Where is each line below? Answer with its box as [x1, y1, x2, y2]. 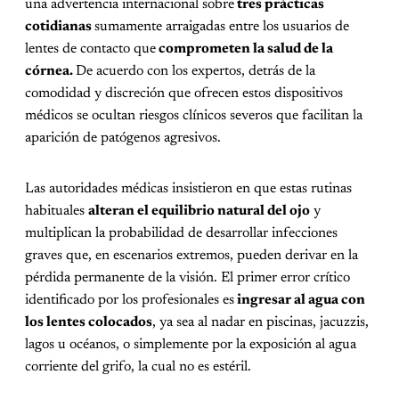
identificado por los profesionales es [25, 293, 234, 308]
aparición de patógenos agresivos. [25, 131, 221, 146]
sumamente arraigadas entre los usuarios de [94, 20, 349, 35]
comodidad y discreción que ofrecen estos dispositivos [25, 86, 343, 102]
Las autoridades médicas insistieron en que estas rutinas [25, 182, 352, 197]
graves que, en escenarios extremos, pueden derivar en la [25, 248, 358, 264]
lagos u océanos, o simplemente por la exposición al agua [25, 338, 356, 353]
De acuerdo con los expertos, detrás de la [76, 64, 315, 79]
